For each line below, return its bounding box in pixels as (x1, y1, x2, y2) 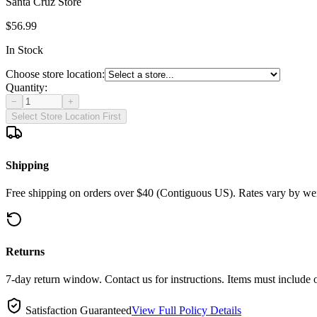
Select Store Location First (11, 111, 121, 122)
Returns (6, 246, 45, 258)
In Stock (6, 44, 43, 57)
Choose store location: (6, 68, 105, 81)
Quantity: (6, 81, 47, 94)
